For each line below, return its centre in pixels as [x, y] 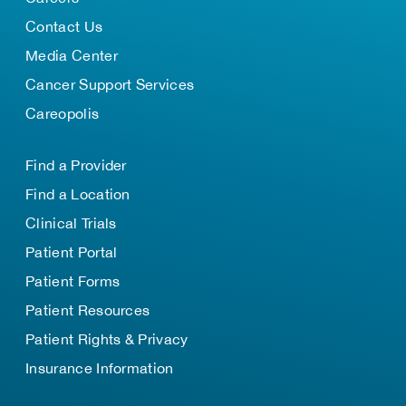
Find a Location [78, 194]
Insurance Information [100, 368]
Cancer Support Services [110, 84]
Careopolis [63, 113]
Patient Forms [73, 281]
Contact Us [64, 26]
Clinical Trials [71, 223]
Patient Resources [88, 310]
